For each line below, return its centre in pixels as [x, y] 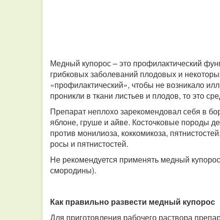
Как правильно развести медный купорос [133, 202]
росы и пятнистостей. [89, 144]
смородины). [73, 170]
